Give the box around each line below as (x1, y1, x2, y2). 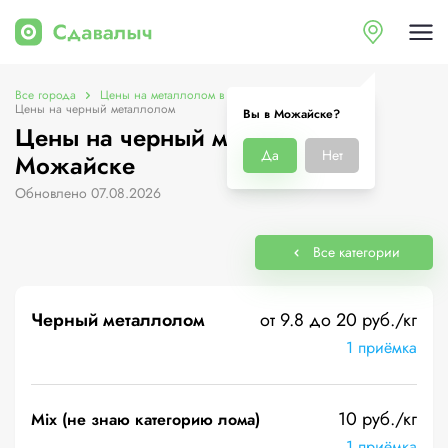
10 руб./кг (338, 406, 417, 432)
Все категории (312, 242, 400, 262)
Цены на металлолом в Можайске (100, 86, 283, 104)
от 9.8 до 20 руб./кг (260, 307, 417, 333)
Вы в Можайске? (243, 105, 340, 123)
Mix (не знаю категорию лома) (31, 408, 260, 431)
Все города (15, 86, 76, 104)
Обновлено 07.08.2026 (15, 183, 161, 203)
